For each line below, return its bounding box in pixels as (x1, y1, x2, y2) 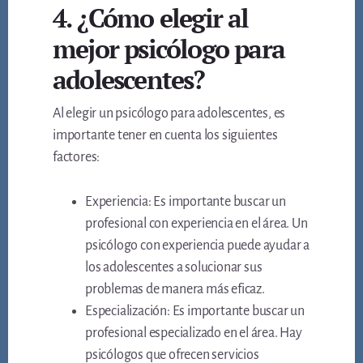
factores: (53, 150, 100, 165)
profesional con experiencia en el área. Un (85, 216, 308, 232)
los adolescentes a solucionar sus (85, 260, 263, 275)
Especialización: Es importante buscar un (85, 304, 305, 319)
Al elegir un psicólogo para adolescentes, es (53, 106, 286, 122)
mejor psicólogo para (53, 32, 285, 66)
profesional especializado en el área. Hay (85, 326, 302, 341)
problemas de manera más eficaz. (85, 282, 265, 297)
